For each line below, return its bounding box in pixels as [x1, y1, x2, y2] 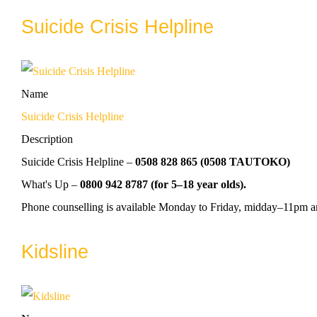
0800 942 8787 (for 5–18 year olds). [80, 178, 246, 190]
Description [21, 132, 73, 145]
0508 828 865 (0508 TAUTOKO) [135, 155, 290, 168]
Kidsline [21, 241, 88, 263]
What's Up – [21, 178, 80, 190]
